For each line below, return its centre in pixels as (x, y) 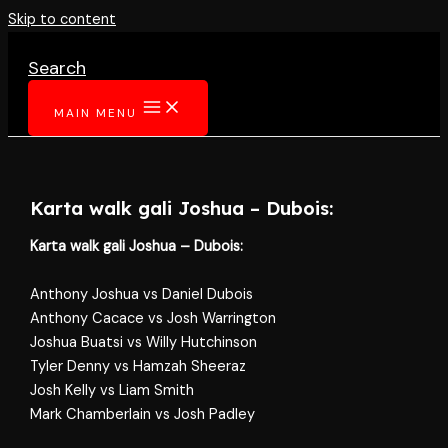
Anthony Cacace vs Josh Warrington (153, 319)
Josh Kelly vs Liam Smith (112, 391)
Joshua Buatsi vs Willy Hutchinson (144, 343)
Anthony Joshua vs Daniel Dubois (142, 295)
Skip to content (62, 19)
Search (57, 68)
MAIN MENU (95, 113)
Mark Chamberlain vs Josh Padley (143, 415)
